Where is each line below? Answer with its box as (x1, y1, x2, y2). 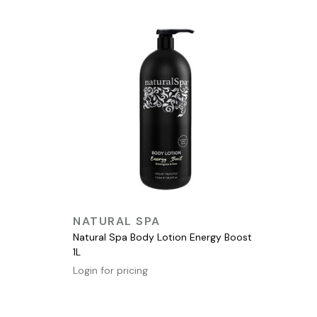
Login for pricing (73, 264, 148, 277)
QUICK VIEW (137, 211, 191, 224)
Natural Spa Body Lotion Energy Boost (73, 231, 252, 244)
